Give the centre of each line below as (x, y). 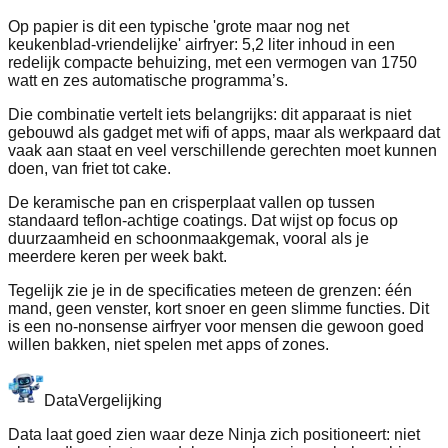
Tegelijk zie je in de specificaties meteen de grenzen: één (210, 291)
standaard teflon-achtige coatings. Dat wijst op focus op (203, 221)
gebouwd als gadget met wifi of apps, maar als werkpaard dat (224, 133)
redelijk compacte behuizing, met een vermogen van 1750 (212, 63)
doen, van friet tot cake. (89, 169)
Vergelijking (120, 401)
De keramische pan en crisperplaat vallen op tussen (191, 203)
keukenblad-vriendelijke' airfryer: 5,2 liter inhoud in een (201, 45)
